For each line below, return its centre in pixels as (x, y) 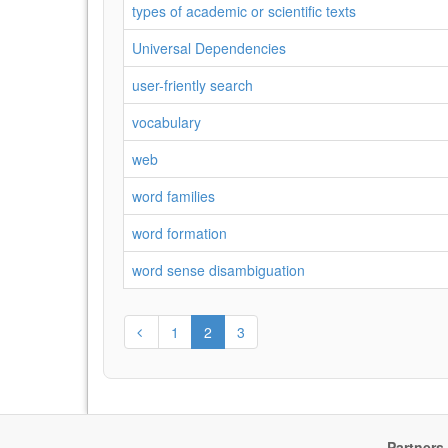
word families (173, 196)
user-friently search (192, 85)
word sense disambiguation (218, 270)
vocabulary (166, 122)
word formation (179, 233)
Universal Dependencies (209, 48)
